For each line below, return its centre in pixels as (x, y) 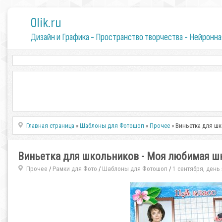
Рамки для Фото (75, 169)
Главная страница (51, 126)
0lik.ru (46, 23)
